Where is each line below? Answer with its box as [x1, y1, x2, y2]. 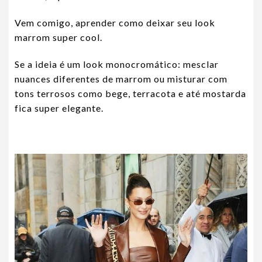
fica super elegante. [15, 102, 104, 113]
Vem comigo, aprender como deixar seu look [15, 16, 215, 28]
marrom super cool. [15, 31, 102, 43]
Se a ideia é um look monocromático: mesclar [15, 58, 219, 70]
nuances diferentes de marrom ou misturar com [15, 73, 227, 84]
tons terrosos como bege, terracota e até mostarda [15, 87, 246, 99]
